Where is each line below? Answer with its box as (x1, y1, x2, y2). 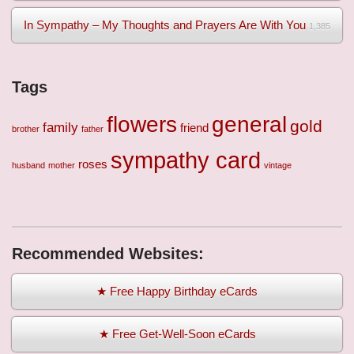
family (43, 120, 78, 136)
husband (12, 160, 45, 171)
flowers (107, 112, 177, 137)
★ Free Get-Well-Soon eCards (98, 327, 256, 341)
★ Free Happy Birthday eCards (96, 284, 258, 299)
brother (12, 124, 40, 134)
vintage (264, 160, 292, 171)
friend (180, 121, 209, 135)
